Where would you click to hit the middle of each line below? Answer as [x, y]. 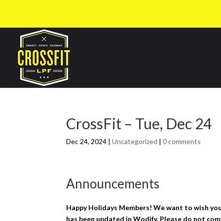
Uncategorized [135, 141]
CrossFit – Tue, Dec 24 [139, 123]
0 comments [182, 141]
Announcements [113, 184]
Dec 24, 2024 [87, 141]
